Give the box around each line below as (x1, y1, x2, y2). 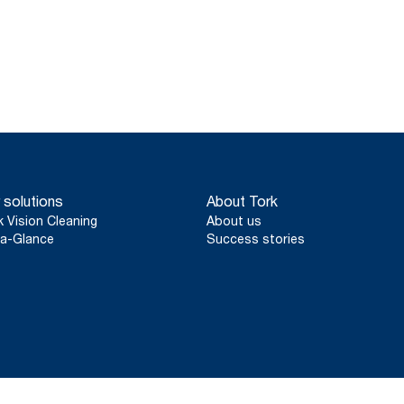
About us (207, 212, 262, 228)
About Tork (207, 191, 279, 210)
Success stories (207, 230, 306, 246)
